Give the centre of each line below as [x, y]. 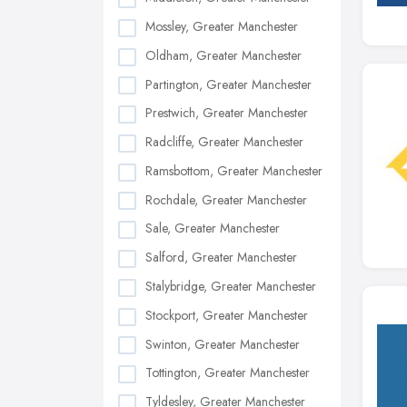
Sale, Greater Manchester [213, 228]
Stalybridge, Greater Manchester [231, 286]
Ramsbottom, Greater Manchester [234, 170]
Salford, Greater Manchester [221, 258]
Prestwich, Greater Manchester [227, 113]
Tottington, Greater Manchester [228, 373]
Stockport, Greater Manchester [227, 315]
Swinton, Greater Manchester [223, 344]
